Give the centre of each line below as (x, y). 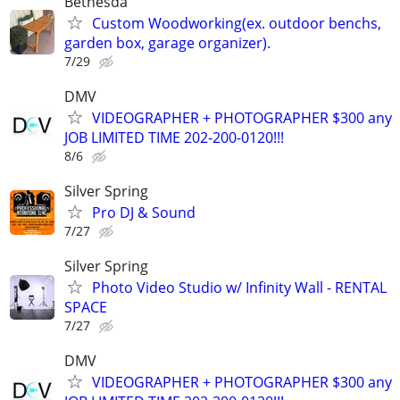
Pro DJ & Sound (144, 212)
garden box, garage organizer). (167, 42)
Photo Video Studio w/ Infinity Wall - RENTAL (239, 288)
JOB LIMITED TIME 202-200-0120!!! (174, 137)
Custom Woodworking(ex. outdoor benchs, (237, 23)
